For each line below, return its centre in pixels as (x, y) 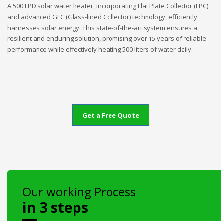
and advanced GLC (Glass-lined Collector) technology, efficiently (102, 17)
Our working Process (79, 191)
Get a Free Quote (110, 115)
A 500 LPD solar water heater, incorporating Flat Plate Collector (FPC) (108, 6)
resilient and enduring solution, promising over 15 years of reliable (107, 39)
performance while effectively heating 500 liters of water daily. (100, 50)
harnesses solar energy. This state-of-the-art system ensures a (102, 28)
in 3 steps (55, 207)
